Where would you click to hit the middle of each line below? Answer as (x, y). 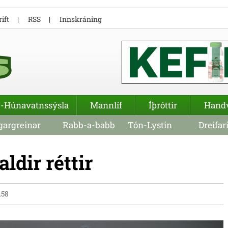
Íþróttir (163, 105)
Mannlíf (106, 105)
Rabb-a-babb (89, 125)
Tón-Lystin (150, 125)
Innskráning (81, 19)
